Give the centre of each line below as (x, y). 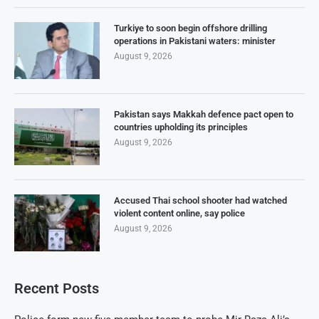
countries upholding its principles (181, 127)
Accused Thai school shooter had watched (200, 200)
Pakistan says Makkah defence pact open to (204, 114)
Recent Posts (57, 288)
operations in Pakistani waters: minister (195, 41)
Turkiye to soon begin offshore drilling (190, 28)
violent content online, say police (179, 213)
